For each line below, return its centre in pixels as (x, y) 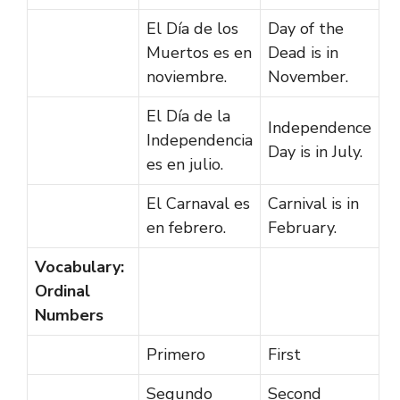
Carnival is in (313, 203)
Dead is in (303, 52)
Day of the (306, 28)
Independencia (200, 140)
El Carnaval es (198, 203)
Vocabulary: (79, 267)
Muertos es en (199, 52)
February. (302, 227)
